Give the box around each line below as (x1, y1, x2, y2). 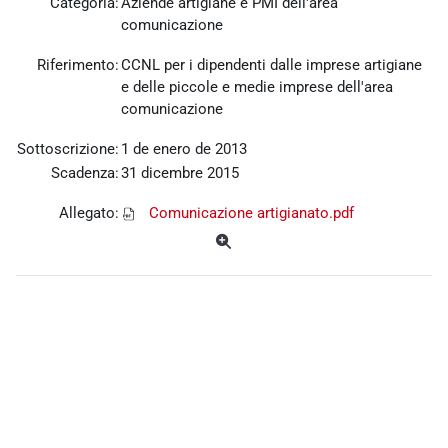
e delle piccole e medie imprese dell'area (121, 78, 393, 97)
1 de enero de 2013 (121, 140, 247, 159)
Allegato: (59, 204, 119, 223)
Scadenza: (51, 164, 119, 183)
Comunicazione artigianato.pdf (149, 204, 354, 223)
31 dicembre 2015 (121, 164, 239, 183)
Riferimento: (37, 56, 119, 75)
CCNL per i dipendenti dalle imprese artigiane (121, 56, 422, 75)
